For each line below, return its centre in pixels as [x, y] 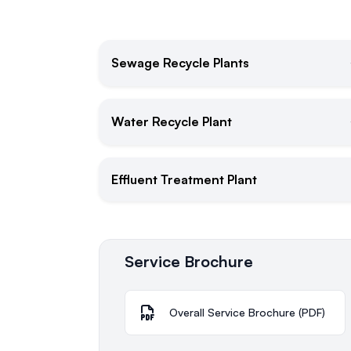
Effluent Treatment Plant [184, 179]
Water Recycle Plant [172, 122]
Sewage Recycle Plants [180, 63]
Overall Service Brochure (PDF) [247, 313]
